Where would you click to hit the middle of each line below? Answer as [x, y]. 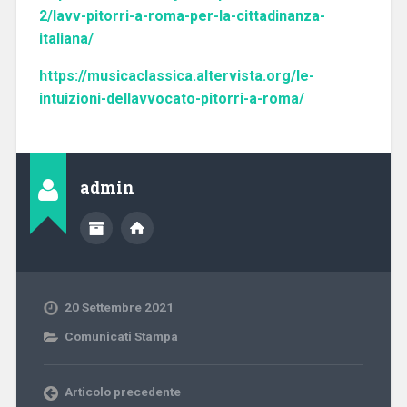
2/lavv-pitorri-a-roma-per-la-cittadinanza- [182, 15]
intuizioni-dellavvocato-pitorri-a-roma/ [171, 98]
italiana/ [66, 38]
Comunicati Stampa [121, 336]
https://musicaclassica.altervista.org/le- [176, 75]
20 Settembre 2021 [119, 307]
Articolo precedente [122, 391]
